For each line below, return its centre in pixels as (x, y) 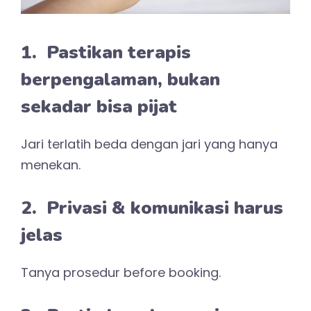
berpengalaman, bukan (120, 79)
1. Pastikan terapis (106, 52)
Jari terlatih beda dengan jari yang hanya (149, 144)
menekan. (51, 165)
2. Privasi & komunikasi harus (152, 208)
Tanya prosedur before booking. (121, 272)
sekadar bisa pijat (99, 106)
